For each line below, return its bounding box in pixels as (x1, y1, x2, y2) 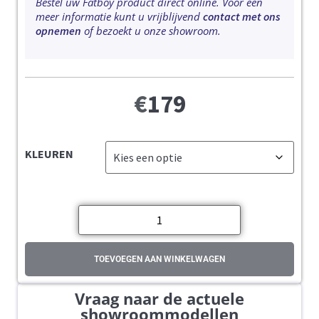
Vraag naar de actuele (75, 287, 244, 309)
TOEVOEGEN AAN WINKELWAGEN (94, 253, 225, 264)
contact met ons (203, 9, 281, 24)
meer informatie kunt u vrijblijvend (36, 9, 203, 24)
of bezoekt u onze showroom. (84, 23, 221, 38)
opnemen (36, 23, 81, 38)
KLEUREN (25, 146, 73, 161)
